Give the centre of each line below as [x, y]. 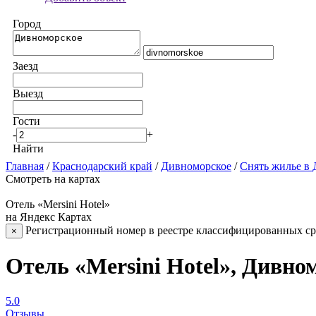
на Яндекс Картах [49, 217]
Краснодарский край [102, 166]
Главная [25, 166]
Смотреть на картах [53, 179]
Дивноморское [196, 166]
